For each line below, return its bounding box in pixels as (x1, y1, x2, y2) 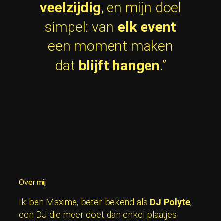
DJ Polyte (149, 196, 190, 208)
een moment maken (48, 38, 173, 55)
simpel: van (45, 19, 117, 36)
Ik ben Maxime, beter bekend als (19, 196, 150, 208)
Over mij (19, 178, 46, 187)
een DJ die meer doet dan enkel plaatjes (19, 209, 177, 220)
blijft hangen (78, 57, 160, 74)
